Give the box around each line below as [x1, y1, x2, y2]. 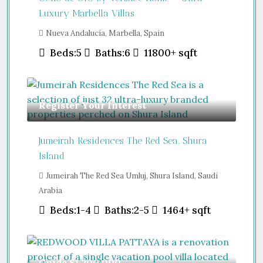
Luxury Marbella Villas [39, 7, 134, 19]
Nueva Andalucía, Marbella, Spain [46, 28, 164, 38]
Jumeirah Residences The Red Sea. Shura [39, 134, 207, 146]
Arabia [39, 185, 62, 195]
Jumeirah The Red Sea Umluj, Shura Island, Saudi [46, 170, 218, 181]
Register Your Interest [39, 99, 146, 111]
